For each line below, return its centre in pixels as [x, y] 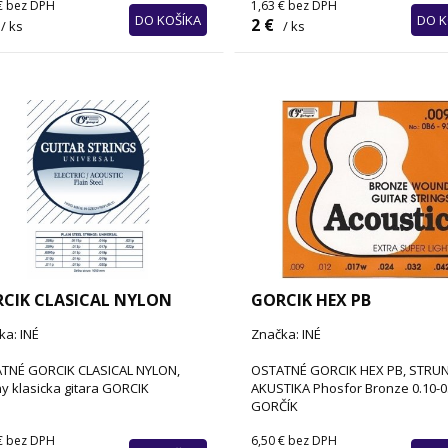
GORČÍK [274, 406]
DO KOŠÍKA [168, 20]
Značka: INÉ [285, 334]
